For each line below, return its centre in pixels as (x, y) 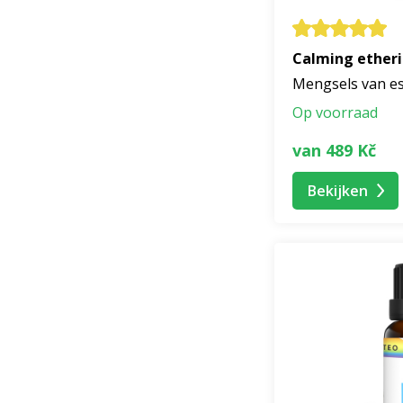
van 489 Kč (334, 150)
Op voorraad (335, 113)
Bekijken (338, 190)
